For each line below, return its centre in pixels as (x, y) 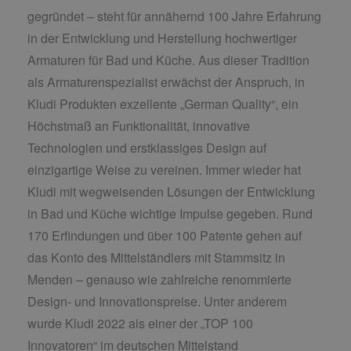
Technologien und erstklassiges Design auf (147, 148)
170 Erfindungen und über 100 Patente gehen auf (165, 236)
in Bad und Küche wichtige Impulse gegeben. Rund (170, 214)
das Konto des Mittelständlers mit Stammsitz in (156, 258)
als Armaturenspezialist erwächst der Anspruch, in (166, 82)
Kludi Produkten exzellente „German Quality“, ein (163, 104)
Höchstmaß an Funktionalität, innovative (139, 126)
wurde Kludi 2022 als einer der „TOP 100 (140, 324)
